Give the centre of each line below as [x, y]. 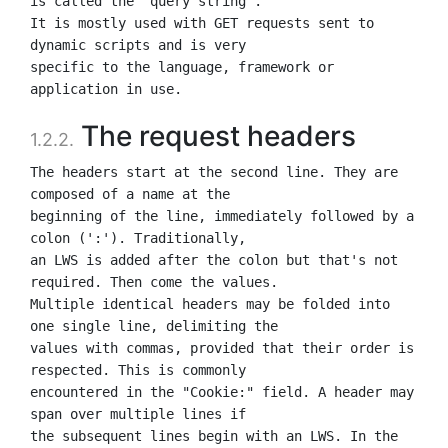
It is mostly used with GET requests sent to [202, 22]
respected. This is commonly [138, 369]
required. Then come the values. [154, 281]
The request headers [215, 135]
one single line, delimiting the [154, 325]
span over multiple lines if [138, 413]
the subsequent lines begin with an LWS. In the [214, 435]
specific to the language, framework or [182, 66]
